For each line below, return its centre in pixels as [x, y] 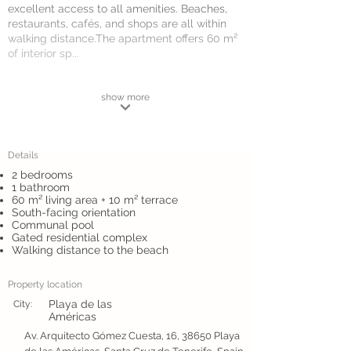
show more [125, 97]
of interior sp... [43, 53]
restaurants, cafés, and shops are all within [117, 24]
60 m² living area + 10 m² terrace [95, 200]
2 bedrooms [42, 175]
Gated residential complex [80, 237]
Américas [72, 317]
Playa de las [80, 304]
